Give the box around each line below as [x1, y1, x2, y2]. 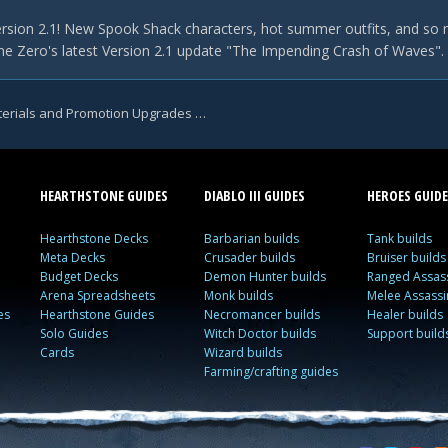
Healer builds [366, 306, 443, 323]
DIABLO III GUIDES [203, 186, 305, 205]
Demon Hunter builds [203, 268, 326, 285]
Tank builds [366, 230, 432, 247]
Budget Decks [40, 268, 119, 285]
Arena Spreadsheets [40, 287, 156, 304]
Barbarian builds [203, 230, 299, 247]
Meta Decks [40, 249, 106, 266]
